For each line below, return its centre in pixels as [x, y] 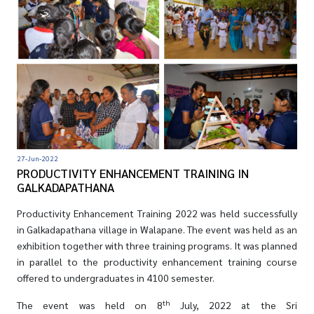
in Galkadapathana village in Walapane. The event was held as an [157, 230]
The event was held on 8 [90, 305]
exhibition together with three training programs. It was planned [157, 246]
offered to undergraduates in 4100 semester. [117, 278]
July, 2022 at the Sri [233, 305]
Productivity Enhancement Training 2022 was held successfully [157, 213]
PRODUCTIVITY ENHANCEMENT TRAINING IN [133, 173]
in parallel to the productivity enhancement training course [157, 262]
